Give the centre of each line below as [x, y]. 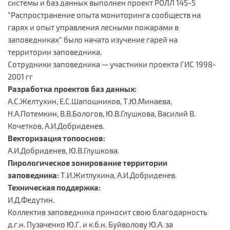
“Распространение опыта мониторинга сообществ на [104, 15]
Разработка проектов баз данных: [72, 89]
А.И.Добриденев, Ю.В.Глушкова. [63, 150]
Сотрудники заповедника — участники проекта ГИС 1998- [112, 64]
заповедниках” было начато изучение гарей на [93, 39]
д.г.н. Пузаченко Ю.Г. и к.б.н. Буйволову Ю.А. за [90, 224]
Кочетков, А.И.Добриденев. [56, 126]
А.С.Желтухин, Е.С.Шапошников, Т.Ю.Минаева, [90, 101]
